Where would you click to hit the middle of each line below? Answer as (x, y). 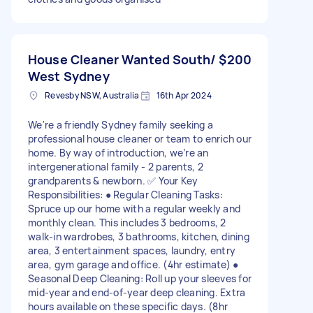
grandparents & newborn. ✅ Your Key (113, 180)
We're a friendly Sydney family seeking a (121, 124)
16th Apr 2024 (184, 95)
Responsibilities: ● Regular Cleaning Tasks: (125, 194)
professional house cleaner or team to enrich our (140, 138)
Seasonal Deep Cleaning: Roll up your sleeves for (140, 278)
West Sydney (69, 76)
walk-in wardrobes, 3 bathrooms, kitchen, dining (139, 236)
